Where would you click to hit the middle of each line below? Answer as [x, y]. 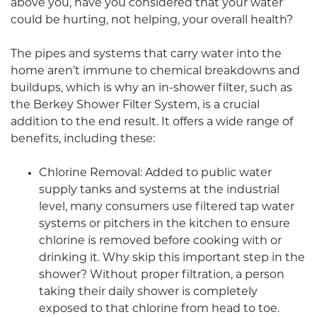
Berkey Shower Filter [92, 106]
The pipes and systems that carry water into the [146, 55]
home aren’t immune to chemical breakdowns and [155, 72]
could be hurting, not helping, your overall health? [152, 21]
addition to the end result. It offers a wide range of [152, 123]
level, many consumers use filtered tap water [167, 208]
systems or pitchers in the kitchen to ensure [165, 225]
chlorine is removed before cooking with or [160, 242]
